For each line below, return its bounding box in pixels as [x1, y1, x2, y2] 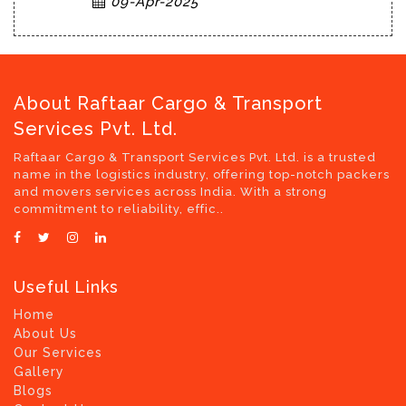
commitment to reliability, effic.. [14, 201, 224, 216]
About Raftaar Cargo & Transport [14, 92, 323, 114]
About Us [14, 325, 77, 341]
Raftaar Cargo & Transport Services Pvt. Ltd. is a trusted [14, 150, 376, 164]
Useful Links [14, 276, 119, 296]
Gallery [14, 363, 64, 379]
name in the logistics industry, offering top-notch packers [14, 167, 390, 181]
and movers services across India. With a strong [14, 184, 327, 198]
